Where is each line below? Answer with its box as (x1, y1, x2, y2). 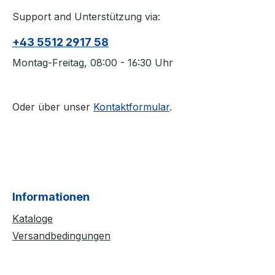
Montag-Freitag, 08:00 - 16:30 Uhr (12, 56, 173, 69)
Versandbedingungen (12, 230, 110, 242)
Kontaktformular (93, 101, 169, 114)
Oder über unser (12, 101, 93, 114)
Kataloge (12, 212, 53, 225)
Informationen (12, 190, 90, 204)
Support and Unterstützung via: (12, 10, 160, 23)
